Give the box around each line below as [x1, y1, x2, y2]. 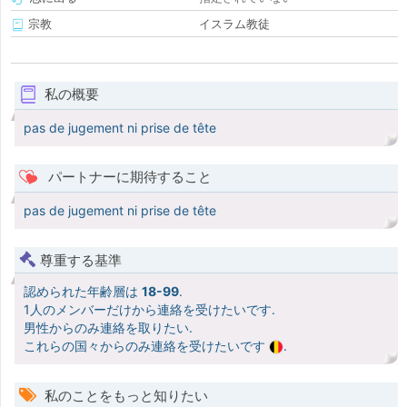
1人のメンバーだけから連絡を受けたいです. [24, 302, 275, 318]
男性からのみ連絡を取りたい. [24, 320, 193, 336]
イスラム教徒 [199, 16, 270, 32]
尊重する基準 [40, 252, 122, 270]
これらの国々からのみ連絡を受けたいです [24, 338, 269, 354]
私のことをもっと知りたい [41, 387, 208, 405]
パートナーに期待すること [44, 168, 212, 186]
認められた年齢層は [24, 283, 142, 300]
